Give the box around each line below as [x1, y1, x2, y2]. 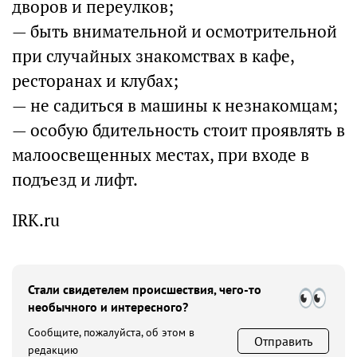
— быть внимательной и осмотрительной [12, 21, 337, 42]
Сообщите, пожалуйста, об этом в [28, 325, 194, 339]
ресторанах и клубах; [12, 70, 178, 92]
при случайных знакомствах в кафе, [12, 45, 294, 67]
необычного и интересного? [28, 299, 188, 315]
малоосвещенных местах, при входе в [12, 144, 309, 166]
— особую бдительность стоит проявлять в [12, 120, 345, 141]
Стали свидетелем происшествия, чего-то [28, 281, 261, 297]
